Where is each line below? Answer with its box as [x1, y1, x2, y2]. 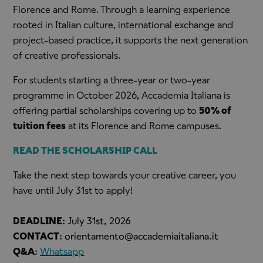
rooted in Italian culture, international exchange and [13, 19, 234, 31]
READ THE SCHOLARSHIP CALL [13, 144, 160, 156]
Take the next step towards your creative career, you [13, 169, 237, 181]
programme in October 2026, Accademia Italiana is [13, 89, 231, 101]
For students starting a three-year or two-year [13, 74, 211, 86]
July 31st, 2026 [68, 215, 131, 227]
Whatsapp [40, 245, 85, 257]
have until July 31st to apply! [13, 184, 133, 196]
